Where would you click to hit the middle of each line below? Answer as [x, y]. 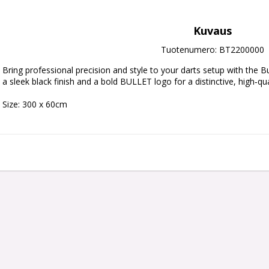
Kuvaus [213, 31]
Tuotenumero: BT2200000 [213, 50]
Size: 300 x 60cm [35, 104]
